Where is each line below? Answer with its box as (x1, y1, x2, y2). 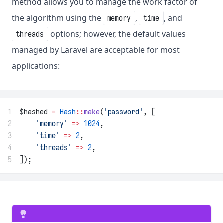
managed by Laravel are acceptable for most (12, 44, 180, 56)
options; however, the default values (48, 28, 186, 40)
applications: (12, 60, 60, 72)
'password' (104, 107, 143, 117)
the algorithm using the (12, 12, 103, 24)
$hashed (20, 107, 52, 117)
